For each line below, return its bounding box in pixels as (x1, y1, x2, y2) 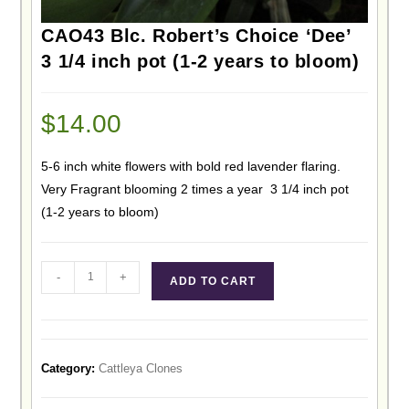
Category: (41, 361, 100, 375)
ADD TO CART (170, 274, 257, 288)
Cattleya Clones (99, 361, 184, 375)
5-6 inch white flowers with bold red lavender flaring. (41, 158, 345, 173)
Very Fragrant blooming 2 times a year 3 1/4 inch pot (41, 181, 350, 196)
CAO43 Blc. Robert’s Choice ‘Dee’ (41, 25, 352, 46)
